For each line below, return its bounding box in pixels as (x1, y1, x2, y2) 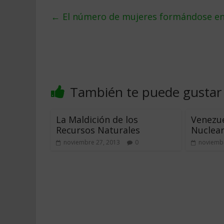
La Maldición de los (56, 113, 138, 125)
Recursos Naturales (56, 124, 140, 136)
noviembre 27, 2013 (63, 138, 120, 146)
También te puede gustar (70, 83, 221, 101)
